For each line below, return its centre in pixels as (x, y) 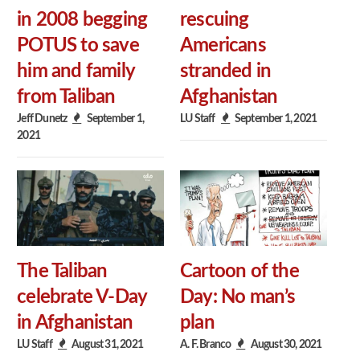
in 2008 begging (82, 20)
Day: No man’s (238, 298)
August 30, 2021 (286, 345)
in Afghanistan (75, 323)
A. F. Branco (206, 345)
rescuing (215, 20)
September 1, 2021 (276, 118)
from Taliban (66, 97)
